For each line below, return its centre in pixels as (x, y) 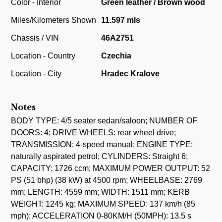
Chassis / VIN (35, 38)
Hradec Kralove (131, 73)
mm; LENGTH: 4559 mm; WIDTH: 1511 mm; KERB (101, 192)
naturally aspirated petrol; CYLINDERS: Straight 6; (100, 157)
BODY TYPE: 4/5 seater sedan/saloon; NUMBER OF (104, 121)
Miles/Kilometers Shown (54, 20)
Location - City (36, 73)
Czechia (116, 55)
